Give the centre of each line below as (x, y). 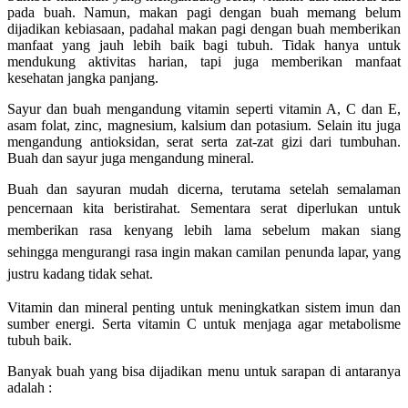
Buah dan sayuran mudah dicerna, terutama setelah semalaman (204, 189)
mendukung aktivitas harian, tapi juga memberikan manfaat (204, 61)
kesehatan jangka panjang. (83, 77)
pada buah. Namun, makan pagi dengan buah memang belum (204, 12)
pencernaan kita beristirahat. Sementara (134, 208)
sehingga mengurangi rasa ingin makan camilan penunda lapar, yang (204, 251)
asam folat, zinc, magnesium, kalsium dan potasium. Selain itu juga (204, 125)
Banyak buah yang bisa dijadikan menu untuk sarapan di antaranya (204, 371)
